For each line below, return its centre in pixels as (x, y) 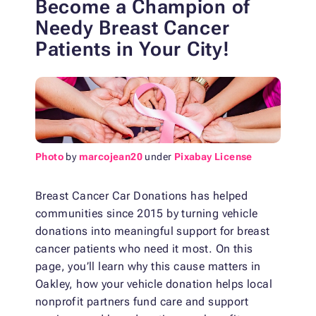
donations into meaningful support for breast (153, 231)
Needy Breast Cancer (133, 28)
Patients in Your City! (133, 49)
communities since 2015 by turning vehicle (147, 214)
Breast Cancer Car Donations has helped (142, 196)
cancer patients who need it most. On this (144, 249)
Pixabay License (213, 157)
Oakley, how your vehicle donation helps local (154, 284)
